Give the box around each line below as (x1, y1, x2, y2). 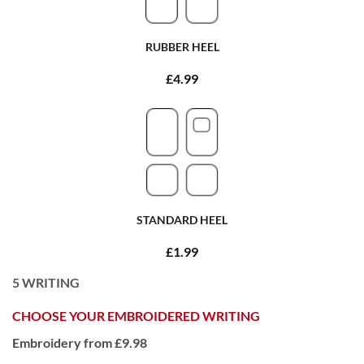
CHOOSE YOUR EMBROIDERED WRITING (12, 307, 260, 323)
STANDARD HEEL (136, 212, 227, 227)
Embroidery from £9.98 (12, 334, 147, 350)
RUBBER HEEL (145, 39, 219, 54)
